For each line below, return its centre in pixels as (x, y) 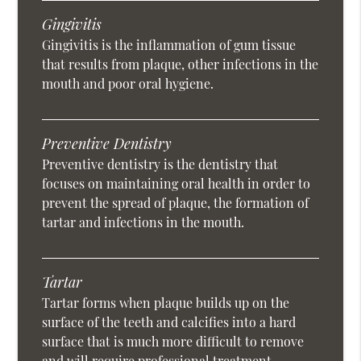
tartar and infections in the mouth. (143, 222)
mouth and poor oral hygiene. (128, 84)
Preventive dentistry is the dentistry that (160, 164)
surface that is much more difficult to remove (173, 342)
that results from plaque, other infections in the (180, 64)
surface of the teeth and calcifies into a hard (169, 322)
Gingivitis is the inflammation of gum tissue (169, 45)
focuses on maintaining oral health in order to (176, 184)
